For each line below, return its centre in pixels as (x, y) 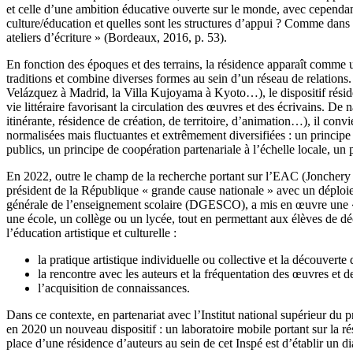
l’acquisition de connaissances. (114, 288)
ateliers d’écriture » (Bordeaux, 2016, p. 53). (117, 37)
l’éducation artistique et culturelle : (91, 232)
